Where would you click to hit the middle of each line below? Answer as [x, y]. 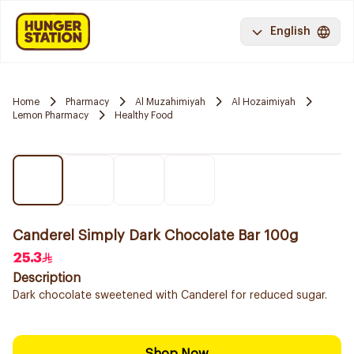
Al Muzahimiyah [170, 102]
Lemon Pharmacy [51, 115]
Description [47, 278]
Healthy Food [144, 115]
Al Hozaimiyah [264, 102]
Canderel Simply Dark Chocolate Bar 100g [156, 235]
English [290, 32]
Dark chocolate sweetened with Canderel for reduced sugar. [170, 296]
